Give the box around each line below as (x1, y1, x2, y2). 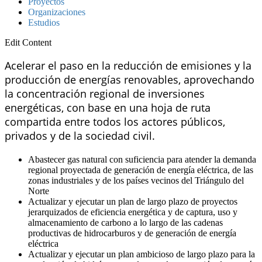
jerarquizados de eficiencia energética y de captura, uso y (28, 206, 237, 217)
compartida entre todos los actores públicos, (5, 114, 225, 129)
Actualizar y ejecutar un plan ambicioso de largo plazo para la (28, 249, 255, 259)
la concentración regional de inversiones (5, 86, 205, 101)
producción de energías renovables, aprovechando (5, 72, 254, 87)
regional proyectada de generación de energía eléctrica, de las (28, 164, 253, 175)
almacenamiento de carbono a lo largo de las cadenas (28, 217, 223, 227)
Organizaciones (28, 6, 85, 17)
